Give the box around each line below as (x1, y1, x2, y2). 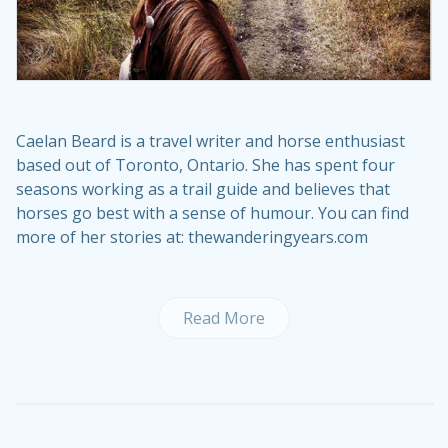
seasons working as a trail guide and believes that (16, 178, 390, 201)
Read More (183, 307, 265, 330)
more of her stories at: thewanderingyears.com (16, 226, 368, 249)
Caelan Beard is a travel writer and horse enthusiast (16, 130, 405, 153)
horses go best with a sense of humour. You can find (16, 202, 409, 225)
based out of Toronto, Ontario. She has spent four (16, 154, 395, 177)
